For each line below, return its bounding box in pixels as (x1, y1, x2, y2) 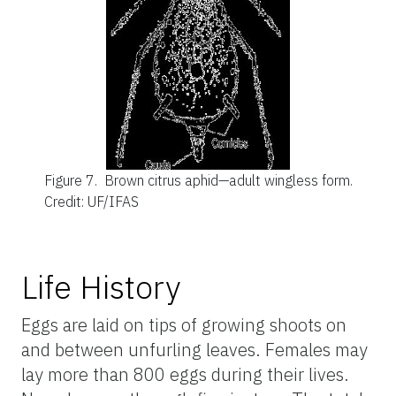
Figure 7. (43, 171, 101, 189)
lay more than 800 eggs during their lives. (21, 362, 349, 386)
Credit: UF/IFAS (43, 192, 139, 210)
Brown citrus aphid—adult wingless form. (103, 171, 353, 189)
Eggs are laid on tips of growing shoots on (21, 312, 346, 337)
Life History (21, 265, 180, 308)
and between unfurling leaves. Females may (21, 337, 368, 362)
